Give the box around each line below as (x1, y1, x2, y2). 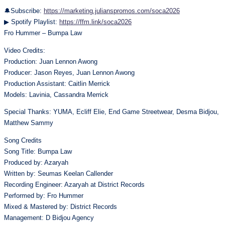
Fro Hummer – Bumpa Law (4, 29, 82, 37)
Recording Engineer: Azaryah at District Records (4, 181, 145, 189)
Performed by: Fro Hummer (4, 192, 83, 200)
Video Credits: (4, 46, 45, 54)
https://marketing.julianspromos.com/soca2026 (44, 7, 180, 15)
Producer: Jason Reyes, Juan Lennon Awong (4, 68, 135, 76)
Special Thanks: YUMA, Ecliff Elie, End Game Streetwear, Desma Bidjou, (4, 108, 219, 116)
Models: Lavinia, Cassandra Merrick (4, 90, 108, 98)
